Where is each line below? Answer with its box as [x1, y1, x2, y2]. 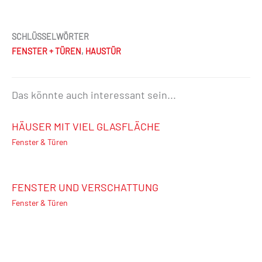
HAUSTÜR [85, 46, 121, 57]
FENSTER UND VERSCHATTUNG [12, 181, 158, 194]
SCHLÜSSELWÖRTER [12, 32, 89, 42]
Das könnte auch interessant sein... [12, 88, 176, 102]
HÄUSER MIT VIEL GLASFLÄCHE [12, 120, 160, 133]
